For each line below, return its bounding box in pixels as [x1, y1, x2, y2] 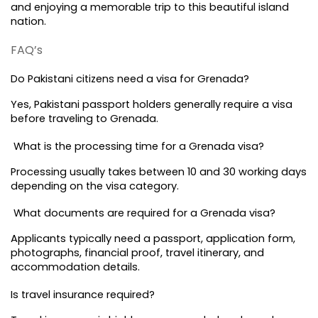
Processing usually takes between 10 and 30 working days [11, 164, 307, 179]
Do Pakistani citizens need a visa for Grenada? [11, 72, 249, 87]
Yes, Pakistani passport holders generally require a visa [11, 97, 292, 112]
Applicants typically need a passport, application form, [11, 231, 295, 246]
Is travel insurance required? [11, 287, 155, 302]
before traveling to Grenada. [11, 111, 158, 126]
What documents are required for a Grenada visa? [11, 206, 275, 221]
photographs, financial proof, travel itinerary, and [11, 246, 264, 261]
